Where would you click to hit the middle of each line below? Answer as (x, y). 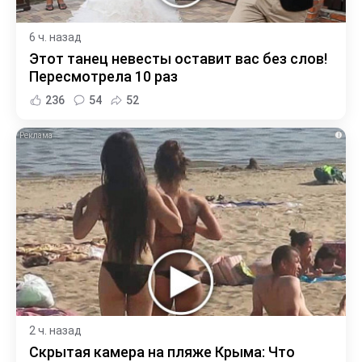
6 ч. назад (55, 38)
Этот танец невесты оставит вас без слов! (178, 59)
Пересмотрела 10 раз (103, 77)
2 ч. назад (55, 330)
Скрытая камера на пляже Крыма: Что (162, 351)
